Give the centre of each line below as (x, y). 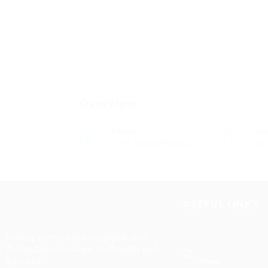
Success (24, 261)
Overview (108, 103)
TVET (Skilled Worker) (152, 144)
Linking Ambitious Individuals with (77, 237)
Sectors (127, 131)
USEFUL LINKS (222, 204)
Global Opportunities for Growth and (82, 249)
